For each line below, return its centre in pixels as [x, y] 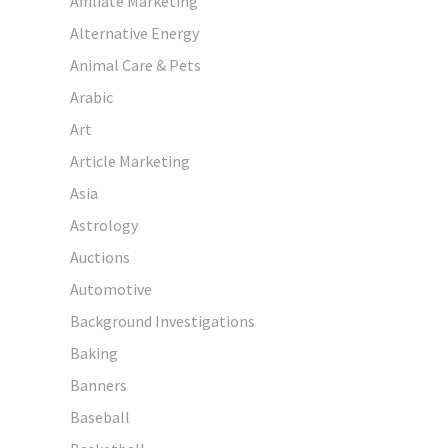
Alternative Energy [134, 32]
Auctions [100, 256]
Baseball [100, 416]
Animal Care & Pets [135, 64]
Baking [94, 352]
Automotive [111, 288]
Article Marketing [130, 160]
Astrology [104, 224]
